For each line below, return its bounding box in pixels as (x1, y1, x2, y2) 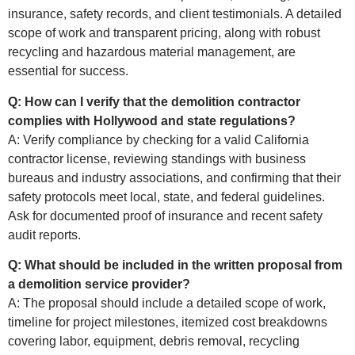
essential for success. (8, 64, 128, 78)
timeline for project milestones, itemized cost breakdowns (8, 315, 327, 330)
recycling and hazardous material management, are (8, 45, 296, 59)
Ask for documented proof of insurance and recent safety (8, 208, 323, 223)
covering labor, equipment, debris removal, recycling (8, 334, 300, 349)
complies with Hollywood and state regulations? (8, 113, 296, 128)
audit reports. (8, 227, 81, 242)
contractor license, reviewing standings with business (8, 151, 306, 166)
